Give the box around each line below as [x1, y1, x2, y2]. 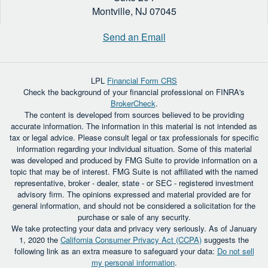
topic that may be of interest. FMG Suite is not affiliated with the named [10, 165, 258, 177]
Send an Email [102, 29, 166, 44]
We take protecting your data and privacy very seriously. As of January [11, 222, 257, 234]
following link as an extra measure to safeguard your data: [14, 245, 217, 257]
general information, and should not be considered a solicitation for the [13, 199, 255, 211]
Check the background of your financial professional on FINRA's [23, 86, 245, 98]
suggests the [202, 233, 249, 245]
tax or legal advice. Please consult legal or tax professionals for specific [9, 131, 259, 143]
